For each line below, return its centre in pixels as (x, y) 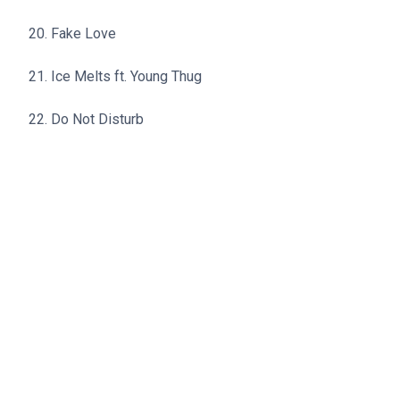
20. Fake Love (72, 33)
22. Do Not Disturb (86, 119)
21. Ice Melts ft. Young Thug (115, 76)
